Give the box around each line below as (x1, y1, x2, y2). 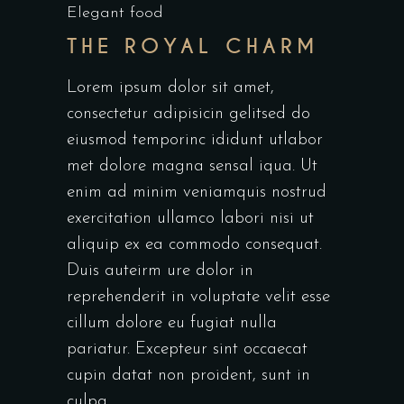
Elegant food (67, 4, 163, 22)
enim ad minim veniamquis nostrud (67, 183, 326, 201)
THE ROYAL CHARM (67, 32, 318, 60)
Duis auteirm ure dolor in (67, 262, 253, 280)
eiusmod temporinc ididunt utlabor (67, 131, 323, 149)
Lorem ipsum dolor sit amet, (67, 78, 274, 96)
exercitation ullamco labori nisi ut (67, 209, 314, 227)
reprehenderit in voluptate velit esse (67, 288, 330, 306)
